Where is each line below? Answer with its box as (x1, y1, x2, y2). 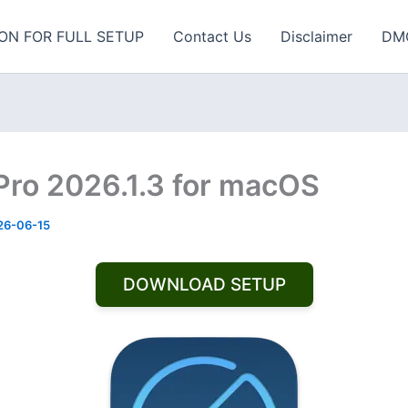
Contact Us (173, 27, 251, 46)
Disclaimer (280, 27, 352, 46)
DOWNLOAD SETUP (122, 274, 286, 295)
